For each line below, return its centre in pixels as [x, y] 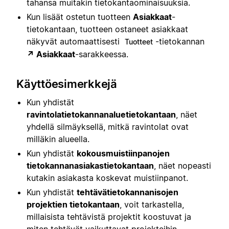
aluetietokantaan [142, 114]
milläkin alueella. [58, 139]
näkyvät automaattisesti [74, 41]
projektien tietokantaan [73, 204]
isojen [166, 192]
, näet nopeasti [182, 165]
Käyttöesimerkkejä [67, 84]
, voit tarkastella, [152, 204]
